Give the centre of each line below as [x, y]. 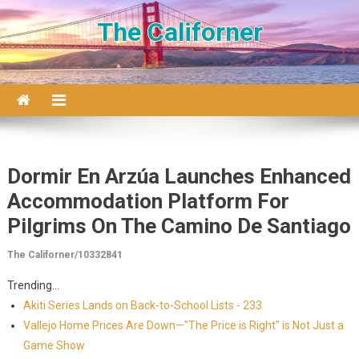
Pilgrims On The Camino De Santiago [179, 226]
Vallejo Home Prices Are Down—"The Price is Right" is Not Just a [183, 325]
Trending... [33, 285]
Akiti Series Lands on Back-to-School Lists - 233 [142, 305]
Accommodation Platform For [148, 201]
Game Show [54, 345]
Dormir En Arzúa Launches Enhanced [179, 176]
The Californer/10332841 [65, 255]
